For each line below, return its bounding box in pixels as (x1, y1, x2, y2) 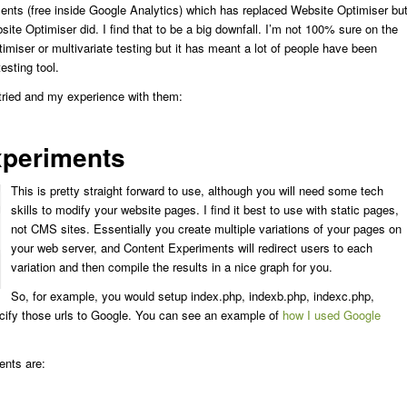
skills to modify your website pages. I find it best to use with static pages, (11, 201, 399, 219)
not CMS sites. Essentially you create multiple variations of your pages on (11, 220, 402, 238)
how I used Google (283, 306, 381, 324)
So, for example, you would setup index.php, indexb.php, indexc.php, (11, 287, 374, 305)
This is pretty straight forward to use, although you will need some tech (11, 182, 383, 200)
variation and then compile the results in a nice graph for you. (11, 258, 333, 276)
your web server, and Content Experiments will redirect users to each (11, 239, 372, 257)
